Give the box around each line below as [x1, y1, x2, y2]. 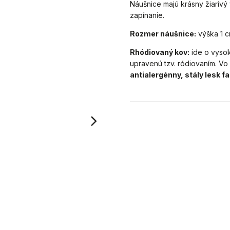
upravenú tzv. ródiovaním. [130, 59, 219, 68]
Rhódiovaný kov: [130, 48, 190, 56]
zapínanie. [130, 11, 165, 20]
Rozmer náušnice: [130, 29, 197, 38]
